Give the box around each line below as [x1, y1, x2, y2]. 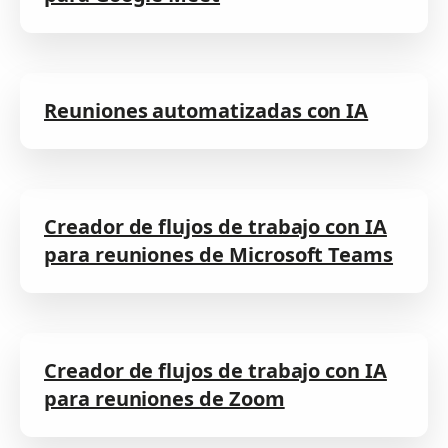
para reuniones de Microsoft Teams [44, 240, 394, 268]
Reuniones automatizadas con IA [44, 96, 369, 124]
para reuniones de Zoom [44, 384, 285, 412]
